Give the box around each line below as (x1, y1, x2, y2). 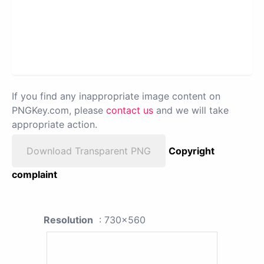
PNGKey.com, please (12, 104, 106, 116)
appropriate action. (12, 118, 97, 130)
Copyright (169, 144, 214, 157)
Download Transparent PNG (27, 144, 151, 157)
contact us (106, 104, 153, 116)
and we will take (153, 104, 229, 116)
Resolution (44, 213, 93, 226)
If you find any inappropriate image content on (12, 90, 220, 102)
